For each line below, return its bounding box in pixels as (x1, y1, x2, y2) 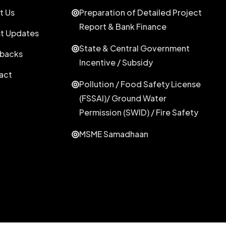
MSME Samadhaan (79, 128, 149, 139)
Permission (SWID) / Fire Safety (79, 106, 199, 118)
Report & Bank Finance (79, 21, 167, 32)
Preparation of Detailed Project (79, 7, 202, 18)
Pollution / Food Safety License (79, 78, 201, 89)
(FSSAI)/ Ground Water (79, 92, 167, 103)
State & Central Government (79, 42, 190, 53)
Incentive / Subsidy (79, 56, 153, 68)
